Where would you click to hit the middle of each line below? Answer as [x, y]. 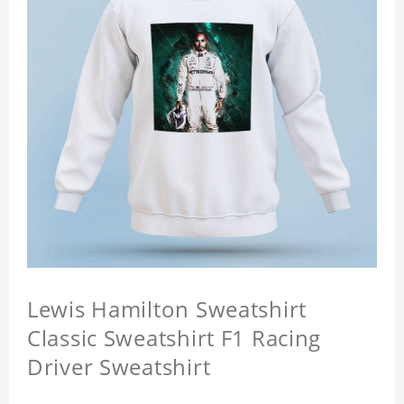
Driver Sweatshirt [119, 367]
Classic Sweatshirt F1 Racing [174, 338]
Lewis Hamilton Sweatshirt [167, 309]
